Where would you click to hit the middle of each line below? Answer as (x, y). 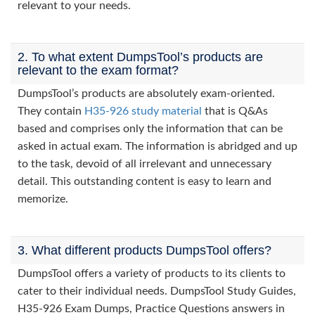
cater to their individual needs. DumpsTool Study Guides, (157, 291)
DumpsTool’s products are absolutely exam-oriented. (146, 94)
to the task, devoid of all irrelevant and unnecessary (144, 164)
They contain (51, 111)
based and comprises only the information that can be (150, 129)
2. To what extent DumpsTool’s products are (140, 57)
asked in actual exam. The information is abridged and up (157, 146)
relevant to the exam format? (98, 70)
